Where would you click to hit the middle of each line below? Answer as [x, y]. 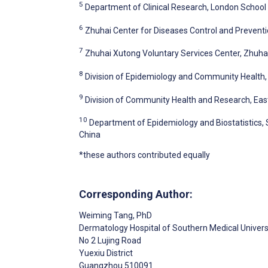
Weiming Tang [106, 215]
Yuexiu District [106, 253]
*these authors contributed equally [144, 155]
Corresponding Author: [136, 194]
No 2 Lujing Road [110, 240]
